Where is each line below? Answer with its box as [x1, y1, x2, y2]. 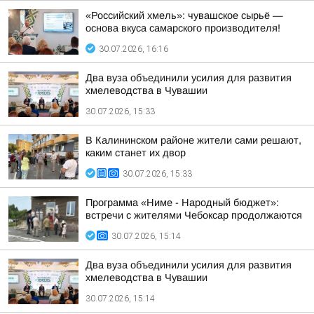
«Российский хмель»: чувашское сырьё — [86, 10, 283, 21]
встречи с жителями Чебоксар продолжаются [86, 210, 302, 221]
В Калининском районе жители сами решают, [86, 135, 301, 146]
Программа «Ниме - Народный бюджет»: [86, 197, 279, 208]
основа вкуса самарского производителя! [86, 22, 280, 34]
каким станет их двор [86, 147, 186, 158]
